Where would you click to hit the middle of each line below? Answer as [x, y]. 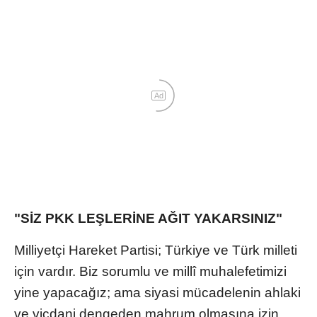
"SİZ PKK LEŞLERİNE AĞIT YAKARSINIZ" [148, 218]
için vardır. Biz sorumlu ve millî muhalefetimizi [150, 271]
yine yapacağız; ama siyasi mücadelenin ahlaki [157, 292]
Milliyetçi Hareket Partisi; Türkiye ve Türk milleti [156, 250]
